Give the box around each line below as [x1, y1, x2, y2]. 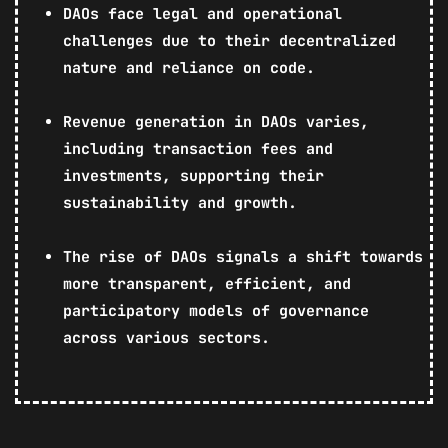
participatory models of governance [63, 300, 369, 321]
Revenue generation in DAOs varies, [63, 111, 369, 132]
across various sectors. [63, 327, 270, 348]
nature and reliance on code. [63, 57, 315, 78]
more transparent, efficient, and [63, 273, 351, 294]
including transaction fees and [63, 138, 333, 159]
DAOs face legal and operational [63, 3, 342, 24]
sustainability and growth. [63, 192, 297, 213]
